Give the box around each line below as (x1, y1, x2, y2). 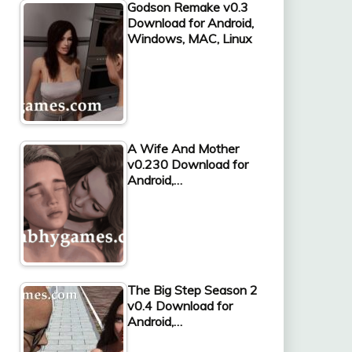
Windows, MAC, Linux (126, 30, 252, 46)
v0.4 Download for (126, 297, 233, 313)
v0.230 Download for (126, 156, 248, 172)
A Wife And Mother (126, 140, 239, 156)
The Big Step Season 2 (126, 281, 258, 298)
